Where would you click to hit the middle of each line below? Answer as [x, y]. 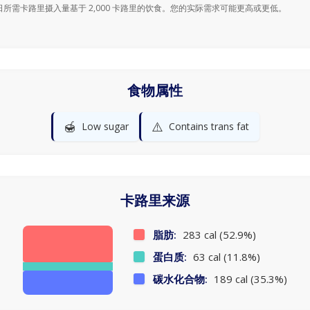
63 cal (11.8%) [225, 257]
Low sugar [105, 126]
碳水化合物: [180, 279]
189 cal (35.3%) [249, 279]
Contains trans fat [209, 126]
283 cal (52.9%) [218, 235]
